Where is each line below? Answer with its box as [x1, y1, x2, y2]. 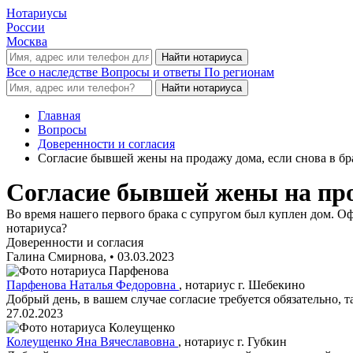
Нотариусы [6, 6, 67, 20]
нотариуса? [6, 221, 67, 235]
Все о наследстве [6, 65, 101, 79]
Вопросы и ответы [101, 65, 204, 79]
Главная [38, 109, 80, 122]
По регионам [204, 65, 274, 79]
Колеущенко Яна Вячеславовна [6, 335, 178, 348]
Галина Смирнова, [6, 250, 110, 263]
